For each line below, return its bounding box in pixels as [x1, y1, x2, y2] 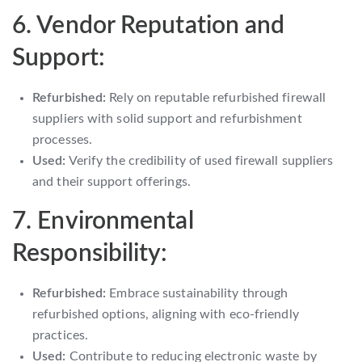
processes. [32, 133, 92, 146]
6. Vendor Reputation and [12, 13, 285, 38]
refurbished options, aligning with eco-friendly [32, 307, 299, 321]
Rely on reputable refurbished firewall [106, 90, 326, 104]
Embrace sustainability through [106, 286, 288, 300]
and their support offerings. [32, 175, 191, 188]
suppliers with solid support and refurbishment [32, 112, 302, 125]
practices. [32, 328, 88, 342]
